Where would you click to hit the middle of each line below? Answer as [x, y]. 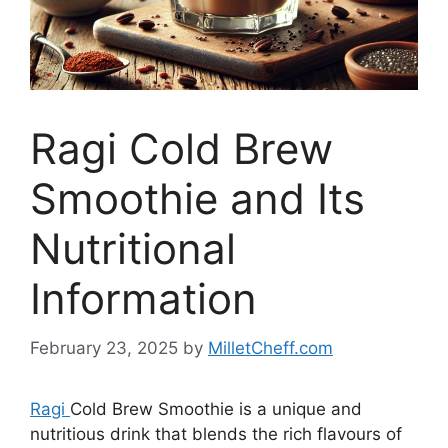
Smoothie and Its [197, 198]
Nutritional [133, 248]
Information [143, 298]
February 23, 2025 [104, 347]
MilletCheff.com [270, 347]
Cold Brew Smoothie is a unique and [216, 408]
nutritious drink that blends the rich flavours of [216, 433]
